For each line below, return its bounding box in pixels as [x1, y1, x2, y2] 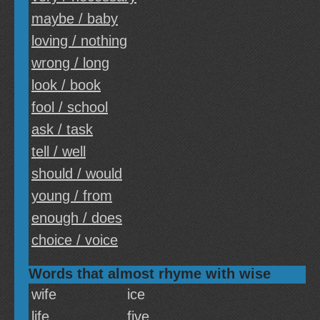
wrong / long [31, 55, 109, 71]
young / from [31, 188, 112, 204]
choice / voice [31, 232, 118, 248]
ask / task [31, 121, 93, 137]
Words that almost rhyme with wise [29, 266, 271, 281]
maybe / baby [31, 11, 118, 26]
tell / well [31, 144, 86, 159]
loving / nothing [31, 33, 127, 49]
